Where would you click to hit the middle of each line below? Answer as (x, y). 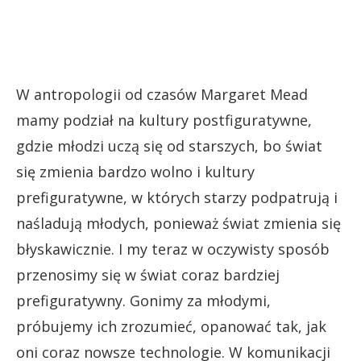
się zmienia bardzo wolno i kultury (135, 172)
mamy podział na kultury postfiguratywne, (164, 120)
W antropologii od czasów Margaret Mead (162, 95)
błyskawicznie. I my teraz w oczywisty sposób (173, 249)
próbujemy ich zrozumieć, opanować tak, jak (171, 327)
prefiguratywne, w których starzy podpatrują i (177, 198)
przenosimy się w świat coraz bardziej (148, 275)
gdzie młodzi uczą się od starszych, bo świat (169, 146)
